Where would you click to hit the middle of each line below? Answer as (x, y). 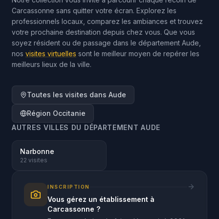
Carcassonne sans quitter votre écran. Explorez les (94, 11)
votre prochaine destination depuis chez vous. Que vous (103, 32)
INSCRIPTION (69, 186)
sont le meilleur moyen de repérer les (138, 54)
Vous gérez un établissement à (101, 199)
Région (40, 113)
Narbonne (37, 151)
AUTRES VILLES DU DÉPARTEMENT (77, 127)
